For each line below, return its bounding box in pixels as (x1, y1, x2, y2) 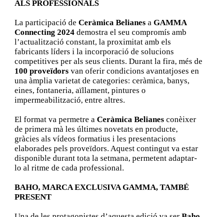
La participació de (14, 17, 78, 27)
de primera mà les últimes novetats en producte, (14, 124, 178, 134)
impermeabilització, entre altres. (14, 95, 125, 105)
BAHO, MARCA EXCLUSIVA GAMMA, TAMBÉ (14, 182, 189, 192)
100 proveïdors (14, 66, 71, 76)
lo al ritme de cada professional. (14, 163, 124, 172)
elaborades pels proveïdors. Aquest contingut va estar (14, 143, 198, 153)
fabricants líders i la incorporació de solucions (14, 46, 174, 56)
